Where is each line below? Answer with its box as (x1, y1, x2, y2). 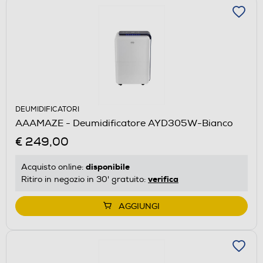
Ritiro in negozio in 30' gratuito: (21, 174, 148, 184)
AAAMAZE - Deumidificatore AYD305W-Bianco (15, 117, 233, 129)
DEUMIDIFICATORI (15, 104, 79, 114)
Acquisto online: (21, 161, 86, 172)
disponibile (86, 161, 130, 172)
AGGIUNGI (119, 201, 160, 211)
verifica (148, 173, 178, 184)
